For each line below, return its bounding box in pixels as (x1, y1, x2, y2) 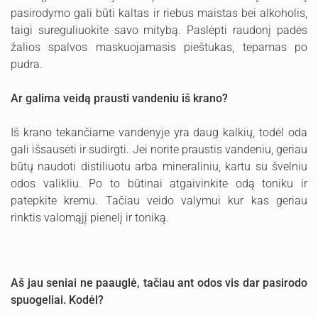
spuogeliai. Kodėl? (11, 293, 104, 307)
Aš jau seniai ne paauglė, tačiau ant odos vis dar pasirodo (11, 276, 307, 290)
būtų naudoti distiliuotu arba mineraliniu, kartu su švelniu (11, 160, 307, 173)
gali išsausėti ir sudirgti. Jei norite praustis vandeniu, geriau (11, 143, 307, 156)
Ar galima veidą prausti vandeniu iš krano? (11, 92, 228, 105)
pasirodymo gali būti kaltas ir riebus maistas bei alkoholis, (11, 6, 307, 20)
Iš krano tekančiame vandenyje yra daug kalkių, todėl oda (11, 126, 307, 139)
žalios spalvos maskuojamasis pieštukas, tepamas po (11, 40, 307, 54)
